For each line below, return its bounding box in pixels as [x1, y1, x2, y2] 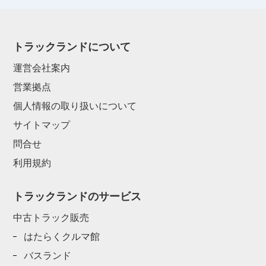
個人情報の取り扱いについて [13, 100, 137, 111]
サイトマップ [13, 119, 71, 130]
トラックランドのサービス [13, 190, 142, 202]
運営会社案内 [13, 62, 71, 73]
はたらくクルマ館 [24, 231, 100, 242]
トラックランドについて [13, 40, 131, 53]
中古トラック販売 [13, 212, 90, 223]
